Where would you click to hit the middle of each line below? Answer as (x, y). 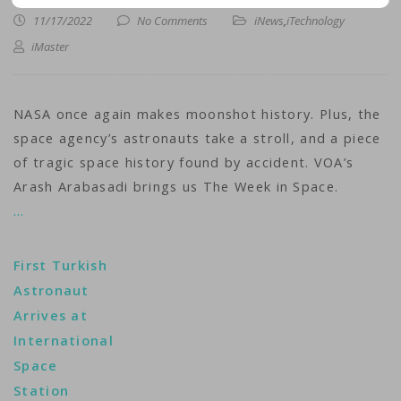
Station (42, 391)
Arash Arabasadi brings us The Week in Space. (179, 187)
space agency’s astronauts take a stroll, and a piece (197, 138)
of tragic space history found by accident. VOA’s (184, 162)
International (64, 341)
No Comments (172, 21)
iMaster (50, 47)
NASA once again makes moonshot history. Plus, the (197, 114)
